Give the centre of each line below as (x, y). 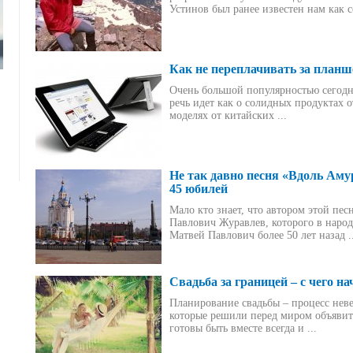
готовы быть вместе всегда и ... (243, 328)
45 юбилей (199, 189)
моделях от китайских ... (228, 115)
